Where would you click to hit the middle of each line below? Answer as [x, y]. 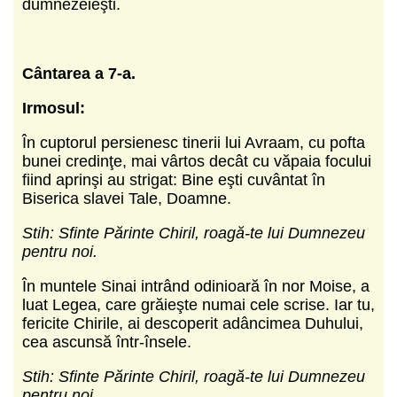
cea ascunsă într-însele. [107, 342]
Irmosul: [54, 108]
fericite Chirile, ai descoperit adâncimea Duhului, [193, 323]
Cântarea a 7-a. [79, 73]
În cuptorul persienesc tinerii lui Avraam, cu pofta [194, 142]
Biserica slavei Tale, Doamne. [127, 198]
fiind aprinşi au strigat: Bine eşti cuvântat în [174, 179]
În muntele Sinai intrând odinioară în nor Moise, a [196, 286]
